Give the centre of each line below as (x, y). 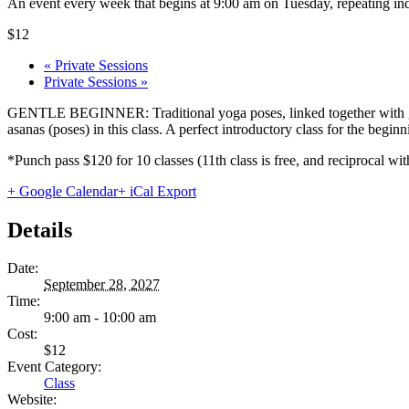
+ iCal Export (157, 191)
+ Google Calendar (63, 191)
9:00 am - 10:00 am (100, 318)
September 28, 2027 (102, 285)
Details (40, 230)
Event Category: (54, 367)
